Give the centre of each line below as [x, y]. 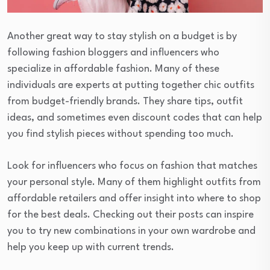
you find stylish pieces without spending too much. [121, 134]
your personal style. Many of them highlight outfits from [134, 182]
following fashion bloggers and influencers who [113, 52]
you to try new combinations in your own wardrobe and [131, 231]
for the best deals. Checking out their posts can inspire [130, 215]
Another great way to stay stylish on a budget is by [122, 36]
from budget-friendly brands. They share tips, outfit [125, 101]
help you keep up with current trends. [91, 247]
